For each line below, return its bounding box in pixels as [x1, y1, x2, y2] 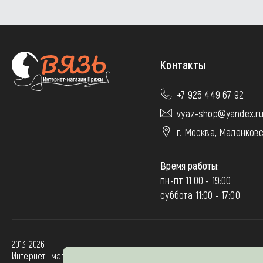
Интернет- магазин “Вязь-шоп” [12, 250, 123, 261]
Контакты [160, 58, 206, 72]
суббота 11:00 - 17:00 [160, 188, 240, 201]
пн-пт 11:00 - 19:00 [160, 174, 231, 187]
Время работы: [160, 159, 220, 172]
